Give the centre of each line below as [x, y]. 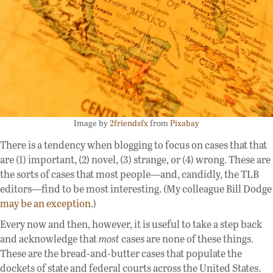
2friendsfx [129, 123]
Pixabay [185, 123]
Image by [92, 123]
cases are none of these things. [186, 239]
